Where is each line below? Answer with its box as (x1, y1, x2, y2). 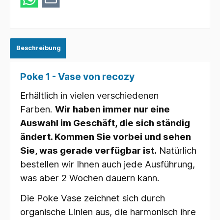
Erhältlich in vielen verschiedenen (20, 89, 159, 101)
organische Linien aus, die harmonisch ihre (20, 206, 196, 218)
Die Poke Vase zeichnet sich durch (20, 192, 165, 204)
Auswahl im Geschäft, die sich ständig (20, 117, 190, 129)
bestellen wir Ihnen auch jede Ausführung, (20, 158, 195, 170)
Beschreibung (16, 44, 61, 52)
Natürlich (157, 144, 196, 156)
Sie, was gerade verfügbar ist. (20, 144, 157, 156)
